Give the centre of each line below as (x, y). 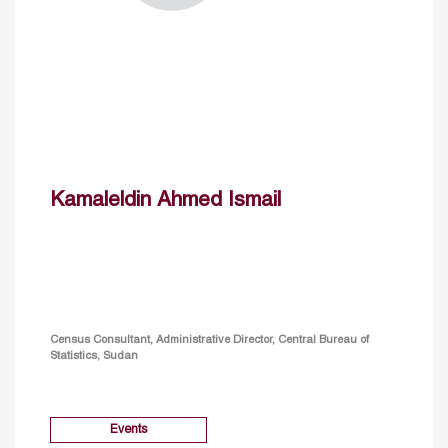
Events (129, 430)
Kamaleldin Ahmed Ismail (165, 200)
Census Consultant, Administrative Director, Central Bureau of (209, 340)
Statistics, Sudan (94, 356)
